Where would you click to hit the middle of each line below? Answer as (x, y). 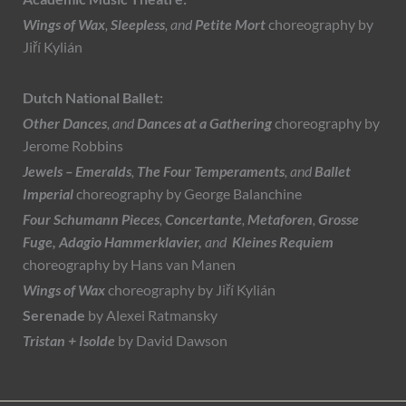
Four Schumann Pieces (91, 220)
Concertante (203, 220)
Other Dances (65, 124)
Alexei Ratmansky (162, 316)
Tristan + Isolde (69, 341)
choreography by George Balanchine (189, 194)
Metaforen (280, 220)
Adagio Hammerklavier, (130, 242)
